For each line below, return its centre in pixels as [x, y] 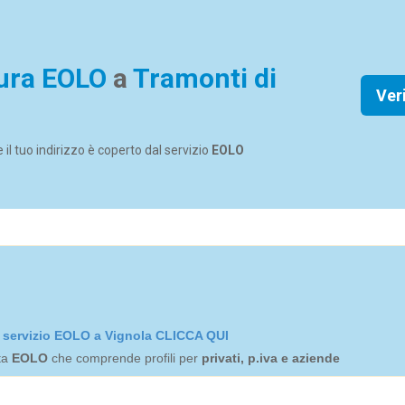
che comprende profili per [125, 358]
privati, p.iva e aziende [271, 358]
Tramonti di [205, 78]
